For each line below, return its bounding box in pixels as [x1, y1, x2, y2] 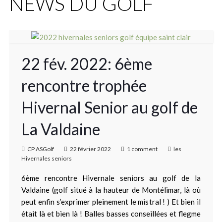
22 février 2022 [69, 145, 111, 153]
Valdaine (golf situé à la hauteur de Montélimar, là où [21, 185, 201, 195]
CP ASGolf [27, 145, 54, 153]
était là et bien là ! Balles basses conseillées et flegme [21, 209, 201, 219]
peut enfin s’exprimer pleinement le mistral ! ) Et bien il [21, 197, 201, 207]
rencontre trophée [21, 76, 147, 96]
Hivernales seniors [21, 155, 72, 163]
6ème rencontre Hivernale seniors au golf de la [21, 173, 201, 183]
